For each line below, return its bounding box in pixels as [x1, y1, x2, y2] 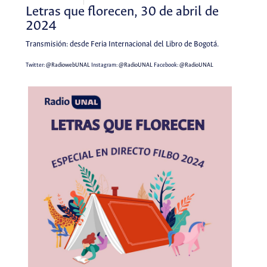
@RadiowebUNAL [45, 62, 90, 69]
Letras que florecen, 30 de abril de [25, 4, 219, 19]
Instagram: [89, 62, 119, 69]
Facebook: [152, 62, 179, 69]
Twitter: [25, 62, 46, 69]
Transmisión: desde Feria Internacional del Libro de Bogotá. [25, 39, 219, 49]
